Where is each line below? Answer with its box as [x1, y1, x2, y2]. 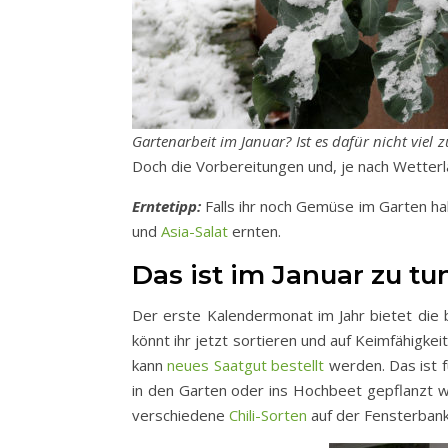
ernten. [228, 221, 281, 241]
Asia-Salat [161, 221, 228, 241]
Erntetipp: [132, 196, 201, 216]
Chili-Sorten [229, 405, 307, 425]
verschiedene [132, 405, 229, 425]
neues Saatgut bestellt [167, 355, 325, 375]
